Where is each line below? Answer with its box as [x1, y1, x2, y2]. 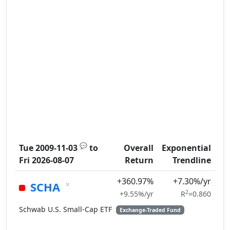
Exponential [162, 142, 211, 154]
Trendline [172, 155, 211, 166]
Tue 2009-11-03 [19, 142, 78, 154]
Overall [124, 142, 154, 154]
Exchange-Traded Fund [119, 206, 181, 214]
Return [125, 155, 154, 166]
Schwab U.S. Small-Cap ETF [19, 204, 114, 214]
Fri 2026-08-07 [19, 155, 74, 166]
